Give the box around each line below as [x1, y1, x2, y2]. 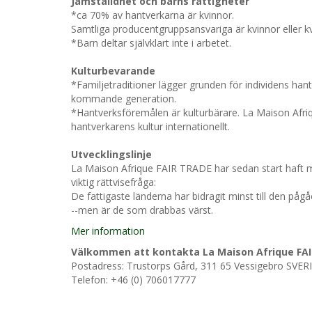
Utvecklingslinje [71, 148, 152, 161]
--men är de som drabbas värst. [71, 203, 213, 217]
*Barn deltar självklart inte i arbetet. [71, 36, 231, 49]
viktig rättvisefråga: [71, 175, 156, 189]
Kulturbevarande [71, 64, 155, 77]
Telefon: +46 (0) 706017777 [71, 273, 196, 286]
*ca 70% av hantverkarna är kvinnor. [71, 8, 234, 22]
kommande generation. [71, 92, 176, 105]
